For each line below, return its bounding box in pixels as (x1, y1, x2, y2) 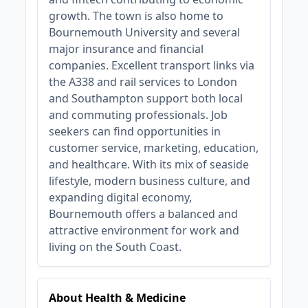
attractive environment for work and (49, 223, 240, 238)
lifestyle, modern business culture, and (49, 173, 251, 188)
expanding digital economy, (49, 190, 192, 205)
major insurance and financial (49, 41, 204, 56)
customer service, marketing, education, (49, 140, 259, 155)
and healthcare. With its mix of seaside (49, 157, 250, 172)
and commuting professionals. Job (49, 107, 228, 122)
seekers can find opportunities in (49, 124, 221, 139)
